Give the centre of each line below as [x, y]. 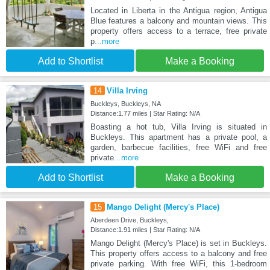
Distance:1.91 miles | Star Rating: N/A [145, 230]
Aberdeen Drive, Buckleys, [129, 220]
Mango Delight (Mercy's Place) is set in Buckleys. [178, 243]
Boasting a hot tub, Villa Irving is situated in [178, 127]
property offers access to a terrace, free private [178, 31]
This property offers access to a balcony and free [178, 254]
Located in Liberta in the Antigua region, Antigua [178, 11]
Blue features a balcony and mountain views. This [178, 21]
